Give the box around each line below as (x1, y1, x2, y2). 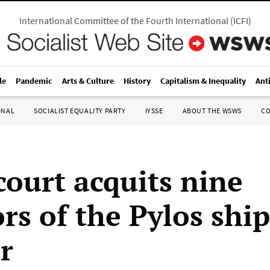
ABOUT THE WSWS (182, 106, 242, 115)
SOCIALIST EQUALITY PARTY (34, 106, 126, 115)
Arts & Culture (62, 75, 114, 86)
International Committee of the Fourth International (19, 14, 228, 27)
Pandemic (16, 75, 52, 86)
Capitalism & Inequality (160, 75, 246, 86)
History (124, 75, 151, 86)
